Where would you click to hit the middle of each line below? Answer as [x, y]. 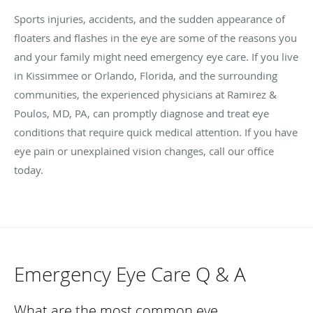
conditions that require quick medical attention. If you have [156, 132]
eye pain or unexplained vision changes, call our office [144, 151]
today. [30, 169]
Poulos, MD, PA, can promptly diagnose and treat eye [141, 113]
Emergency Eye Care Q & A [130, 274]
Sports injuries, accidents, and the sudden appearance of [150, 19]
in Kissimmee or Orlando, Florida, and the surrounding [146, 75]
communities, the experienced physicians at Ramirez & [145, 94]
